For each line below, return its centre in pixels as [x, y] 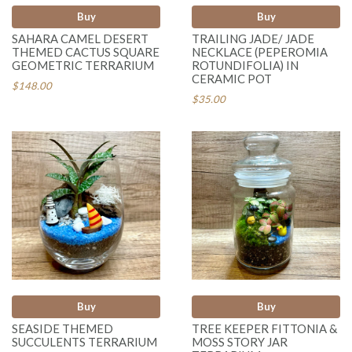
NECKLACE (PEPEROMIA [260, 51]
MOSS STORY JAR [240, 342]
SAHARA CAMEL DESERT [80, 38]
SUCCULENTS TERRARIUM [84, 342]
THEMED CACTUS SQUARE [86, 51]
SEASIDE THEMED [62, 329]
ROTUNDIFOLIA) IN [245, 65]
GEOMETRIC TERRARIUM [83, 65]
